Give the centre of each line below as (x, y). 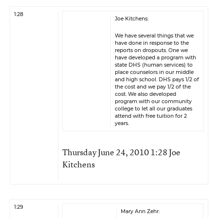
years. (122, 123)
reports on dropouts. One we (151, 50)
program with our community (153, 101)
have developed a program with (155, 58)
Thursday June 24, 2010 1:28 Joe (121, 152)
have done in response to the (152, 43)
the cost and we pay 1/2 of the (153, 87)
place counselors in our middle (154, 72)
